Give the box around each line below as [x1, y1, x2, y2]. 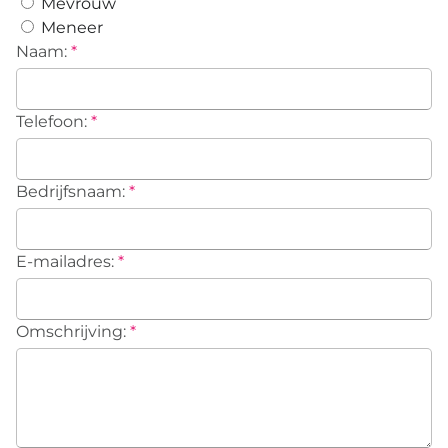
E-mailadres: [16, 251, 114, 271]
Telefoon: [16, 111, 87, 131]
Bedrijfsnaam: [16, 181, 125, 201]
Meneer [37, 17, 103, 37]
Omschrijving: [16, 321, 126, 341]
